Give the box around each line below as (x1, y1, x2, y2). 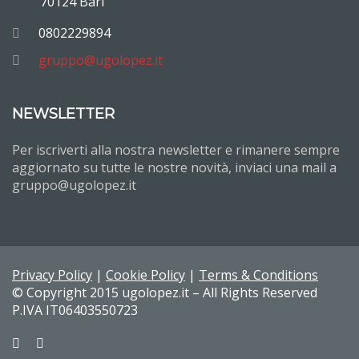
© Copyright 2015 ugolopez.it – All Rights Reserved (12, 284, 317, 301)
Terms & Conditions (199, 266, 318, 284)
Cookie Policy (106, 266, 185, 284)
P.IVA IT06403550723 (12, 301, 138, 319)
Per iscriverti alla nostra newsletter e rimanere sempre (12, 141, 340, 159)
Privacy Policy (12, 266, 92, 284)
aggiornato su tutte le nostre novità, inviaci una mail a (12, 159, 337, 176)
